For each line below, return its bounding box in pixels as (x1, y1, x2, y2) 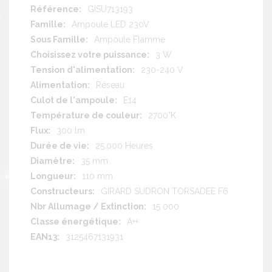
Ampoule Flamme (94, 34, 165, 44)
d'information (30, 15, 81, 25)
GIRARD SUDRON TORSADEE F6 (101, 186, 228, 196)
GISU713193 (87, 4, 133, 14)
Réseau (96, 80, 124, 90)
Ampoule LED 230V (72, 19, 149, 29)
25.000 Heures (95, 140, 153, 151)
